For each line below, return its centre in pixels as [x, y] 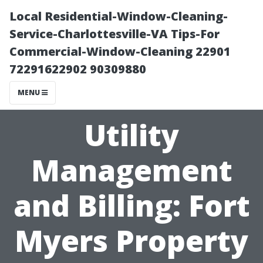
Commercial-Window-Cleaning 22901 [120, 51]
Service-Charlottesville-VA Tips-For [114, 34]
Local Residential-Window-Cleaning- [119, 16]
